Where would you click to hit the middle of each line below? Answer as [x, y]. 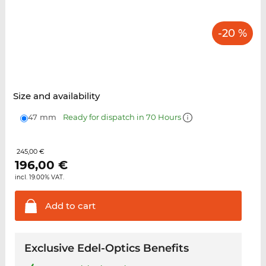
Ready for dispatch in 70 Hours [123, 117]
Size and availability [56, 96]
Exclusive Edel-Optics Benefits [106, 248]
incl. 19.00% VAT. [39, 178]
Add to [60, 206]
